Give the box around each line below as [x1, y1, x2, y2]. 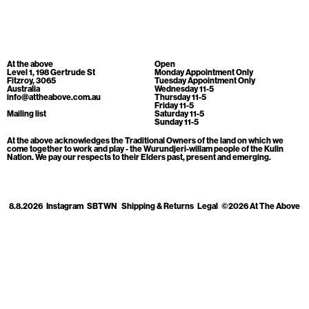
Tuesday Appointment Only [154, 75, 255, 86]
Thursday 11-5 [154, 92, 206, 102]
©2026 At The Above [221, 201, 301, 212]
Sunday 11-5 [154, 117, 199, 127]
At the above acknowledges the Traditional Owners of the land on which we [7, 135, 283, 146]
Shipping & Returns [121, 201, 194, 212]
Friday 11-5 [154, 100, 194, 110]
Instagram [46, 201, 83, 212]
